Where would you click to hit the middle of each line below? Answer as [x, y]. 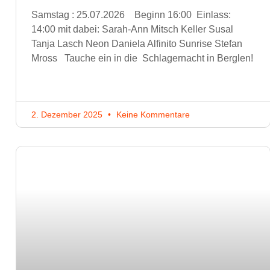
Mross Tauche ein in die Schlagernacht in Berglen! [142, 58]
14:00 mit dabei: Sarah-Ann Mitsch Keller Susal [132, 30]
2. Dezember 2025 [68, 115]
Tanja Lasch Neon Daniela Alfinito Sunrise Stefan [137, 44]
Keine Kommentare [152, 115]
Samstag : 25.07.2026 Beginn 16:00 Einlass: [131, 15]
